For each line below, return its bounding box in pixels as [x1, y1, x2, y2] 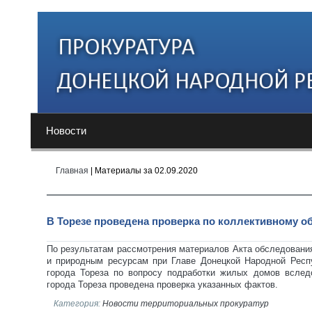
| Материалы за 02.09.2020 [88, 166, 198, 175]
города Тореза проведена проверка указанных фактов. [46, 279, 278, 290]
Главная [55, 166, 88, 175]
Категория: [53, 299, 102, 308]
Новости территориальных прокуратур [102, 299, 269, 308]
